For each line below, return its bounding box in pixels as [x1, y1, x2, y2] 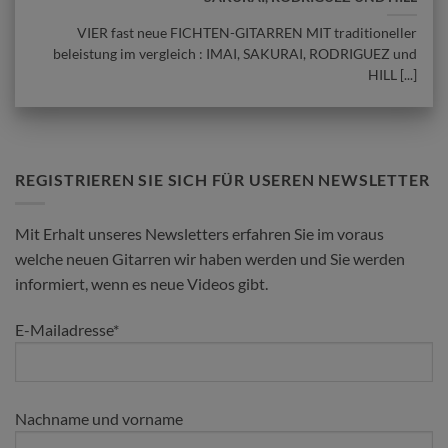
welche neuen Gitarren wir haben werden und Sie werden [15, 249, 405, 269]
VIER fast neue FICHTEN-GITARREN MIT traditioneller [76, 25, 417, 42]
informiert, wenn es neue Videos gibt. [15, 274, 268, 294]
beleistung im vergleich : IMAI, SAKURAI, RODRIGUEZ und [52, 46, 417, 63]
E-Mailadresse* [15, 320, 119, 339]
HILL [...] [367, 67, 417, 84]
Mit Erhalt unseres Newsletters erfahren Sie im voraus [15, 224, 384, 244]
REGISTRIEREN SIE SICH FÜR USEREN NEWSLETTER [15, 169, 430, 189]
